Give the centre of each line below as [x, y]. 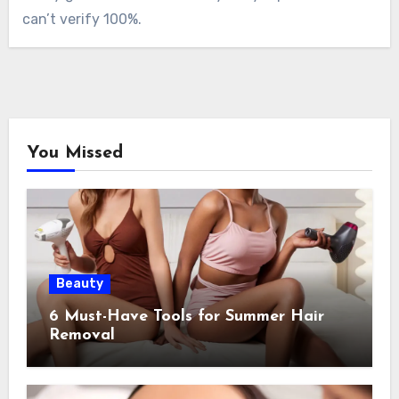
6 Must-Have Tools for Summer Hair [186, 317]
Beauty [79, 284]
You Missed [74, 154]
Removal [81, 336]
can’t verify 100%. [81, 19]
